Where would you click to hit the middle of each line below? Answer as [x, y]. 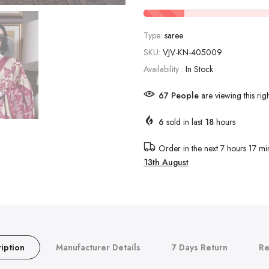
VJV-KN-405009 [192, 53]
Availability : [165, 69]
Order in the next [189, 149]
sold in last [184, 122]
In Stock [199, 69]
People [185, 96]
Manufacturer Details [98, 248]
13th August [166, 162]
